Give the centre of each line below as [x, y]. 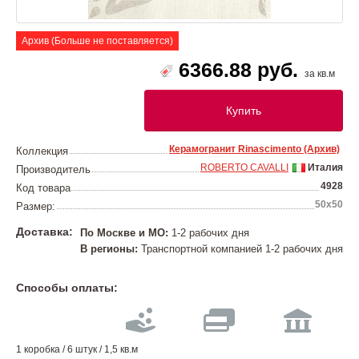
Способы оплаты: [67, 288]
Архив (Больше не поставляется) [97, 41]
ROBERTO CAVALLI [244, 167]
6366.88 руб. [238, 70]
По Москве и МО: [124, 233]
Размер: [36, 206]
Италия [324, 167]
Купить [244, 111]
